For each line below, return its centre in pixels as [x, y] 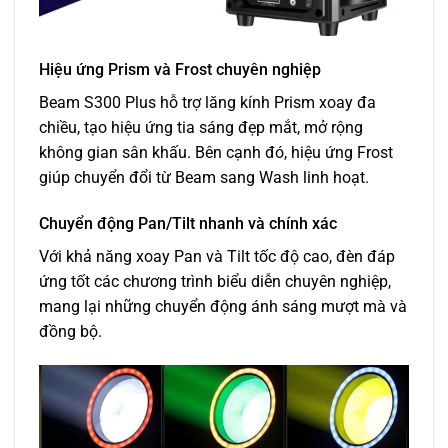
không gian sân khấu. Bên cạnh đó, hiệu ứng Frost [216, 153]
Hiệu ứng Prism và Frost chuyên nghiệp [180, 70]
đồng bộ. [70, 331]
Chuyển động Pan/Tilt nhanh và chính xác [188, 223]
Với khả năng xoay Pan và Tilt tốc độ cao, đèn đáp [217, 256]
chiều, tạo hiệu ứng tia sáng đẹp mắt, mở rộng [201, 128]
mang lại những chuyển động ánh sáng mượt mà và [223, 306]
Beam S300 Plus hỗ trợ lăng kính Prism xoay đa [207, 103]
